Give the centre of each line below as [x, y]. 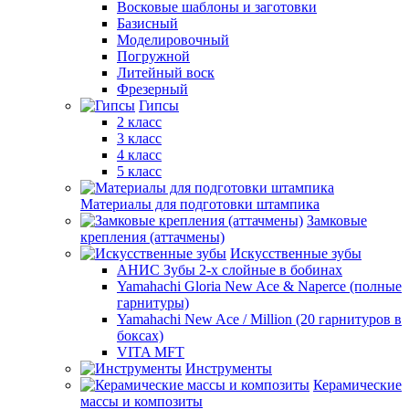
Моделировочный [173, 40]
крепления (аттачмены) [152, 237]
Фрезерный [152, 89]
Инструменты [229, 368]
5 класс [139, 171]
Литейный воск [166, 73]
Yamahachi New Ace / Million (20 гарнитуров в [259, 319]
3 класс [139, 138]
